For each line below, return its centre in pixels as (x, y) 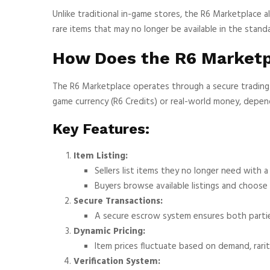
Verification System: (117, 261)
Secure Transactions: (118, 201)
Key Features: (101, 129)
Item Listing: (101, 156)
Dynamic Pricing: (109, 231)
